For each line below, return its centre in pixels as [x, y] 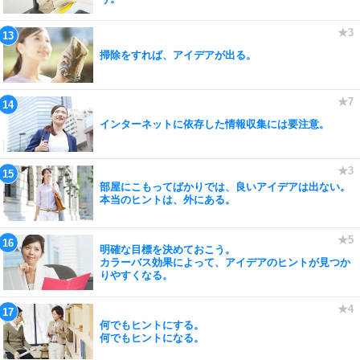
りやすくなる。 [136, 275]
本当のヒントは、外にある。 [168, 199]
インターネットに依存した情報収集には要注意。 [215, 124]
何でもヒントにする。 [152, 325]
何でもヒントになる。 [152, 337]
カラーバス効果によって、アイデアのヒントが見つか [225, 262]
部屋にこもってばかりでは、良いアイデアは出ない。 [225, 186]
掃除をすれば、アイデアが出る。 [178, 55]
